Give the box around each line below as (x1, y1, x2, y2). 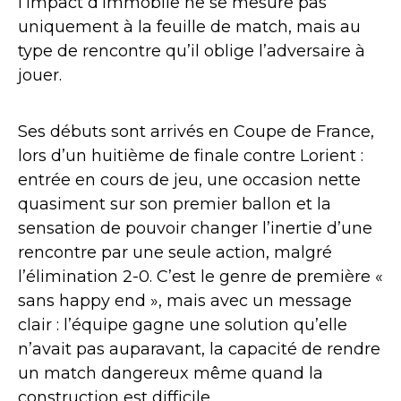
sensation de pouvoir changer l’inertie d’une (18, 218, 372, 239)
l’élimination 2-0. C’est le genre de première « (18, 267, 383, 287)
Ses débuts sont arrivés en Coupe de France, (18, 122, 374, 142)
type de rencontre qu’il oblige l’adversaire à (18, 41, 365, 62)
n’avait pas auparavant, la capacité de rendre (18, 339, 380, 360)
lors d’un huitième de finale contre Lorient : (18, 146, 363, 166)
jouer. (18, 65, 62, 86)
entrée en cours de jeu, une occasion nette (18, 170, 361, 191)
